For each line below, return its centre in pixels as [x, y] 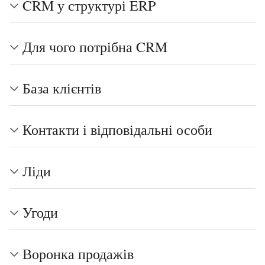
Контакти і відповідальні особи [117, 130]
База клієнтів [62, 88]
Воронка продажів [78, 254]
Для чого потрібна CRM [95, 47]
